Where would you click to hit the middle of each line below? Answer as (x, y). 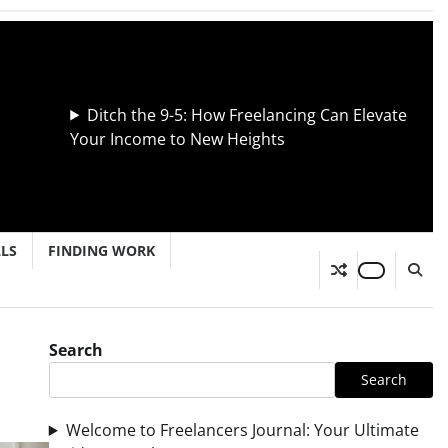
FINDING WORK (101, 250)
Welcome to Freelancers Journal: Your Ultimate (242, 430)
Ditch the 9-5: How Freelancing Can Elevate (247, 114)
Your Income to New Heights (178, 138)
